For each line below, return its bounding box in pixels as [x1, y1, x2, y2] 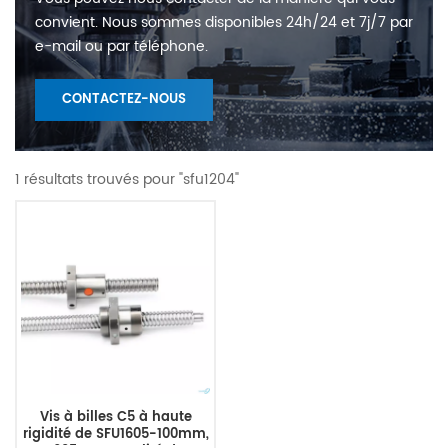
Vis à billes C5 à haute [39, 407, 192, 429]
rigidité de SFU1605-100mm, [22, 424, 209, 446]
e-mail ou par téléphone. [35, 34, 208, 58]
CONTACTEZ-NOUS [62, 88, 187, 110]
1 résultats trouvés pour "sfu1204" [15, 167, 239, 191]
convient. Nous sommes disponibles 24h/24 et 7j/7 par [35, 10, 413, 34]
